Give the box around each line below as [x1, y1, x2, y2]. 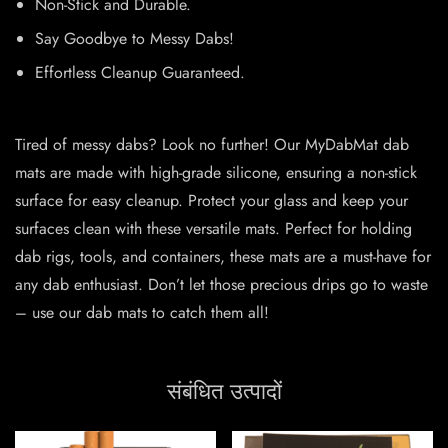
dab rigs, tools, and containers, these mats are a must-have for [15, 245, 431, 269]
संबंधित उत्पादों [166, 375, 282, 408]
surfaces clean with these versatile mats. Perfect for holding [15, 217, 412, 241]
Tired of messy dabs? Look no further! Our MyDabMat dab [15, 133, 409, 157]
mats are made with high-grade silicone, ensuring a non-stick [15, 161, 417, 185]
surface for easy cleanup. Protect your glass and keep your [15, 189, 408, 213]
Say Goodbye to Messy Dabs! [35, 27, 234, 51]
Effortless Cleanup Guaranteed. [35, 61, 245, 85]
